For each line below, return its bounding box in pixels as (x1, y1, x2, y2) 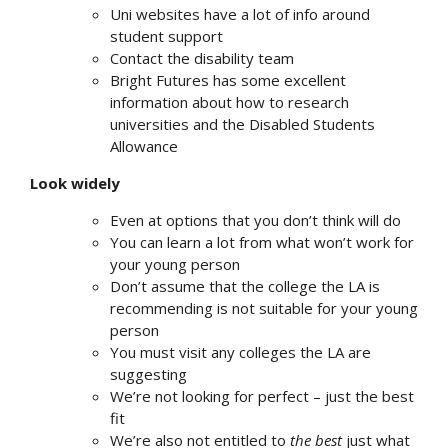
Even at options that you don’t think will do (110, 209, 401, 230)
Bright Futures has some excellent (110, 69, 346, 90)
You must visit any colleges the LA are (110, 341, 371, 362)
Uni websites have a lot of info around (110, 3, 370, 24)
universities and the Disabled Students (110, 113, 375, 134)
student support (110, 25, 223, 46)
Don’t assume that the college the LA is (110, 275, 380, 296)
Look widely (30, 172, 120, 193)
